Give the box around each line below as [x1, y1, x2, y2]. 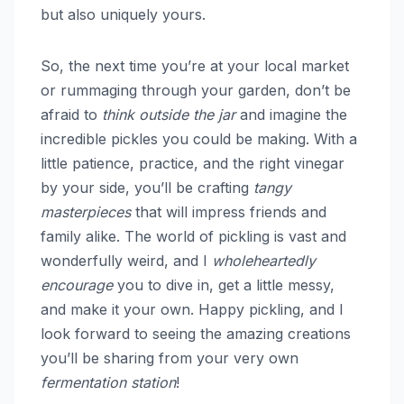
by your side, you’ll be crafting [41, 178, 253, 197]
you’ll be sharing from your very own [41, 348, 298, 367]
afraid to [41, 105, 102, 124]
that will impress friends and [131, 202, 326, 221]
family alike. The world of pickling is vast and [41, 226, 346, 245]
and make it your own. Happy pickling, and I [41, 299, 344, 318]
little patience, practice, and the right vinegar [41, 153, 344, 172]
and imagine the [235, 105, 347, 124]
